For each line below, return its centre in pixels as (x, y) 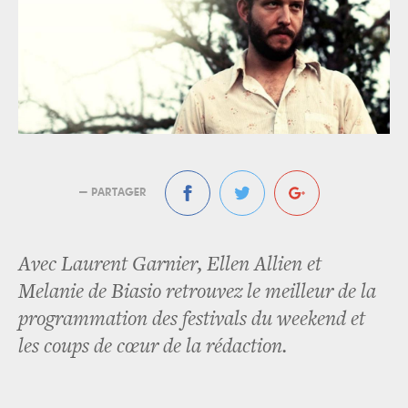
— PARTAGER (113, 192)
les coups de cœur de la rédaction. (153, 347)
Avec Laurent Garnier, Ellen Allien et (170, 265)
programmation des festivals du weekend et (192, 320)
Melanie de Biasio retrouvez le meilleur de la (197, 292)
